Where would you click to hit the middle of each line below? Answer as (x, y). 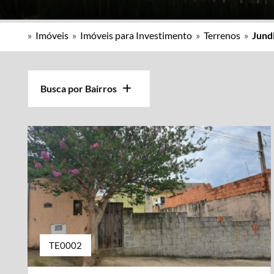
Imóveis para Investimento (136, 35)
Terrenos (222, 35)
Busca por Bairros (81, 88)
